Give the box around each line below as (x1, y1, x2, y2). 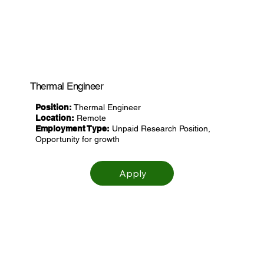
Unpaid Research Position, (110, 124, 211, 134)
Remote (74, 113, 107, 123)
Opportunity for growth (35, 134, 120, 144)
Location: (35, 113, 75, 123)
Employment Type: (35, 124, 110, 134)
